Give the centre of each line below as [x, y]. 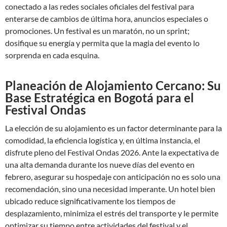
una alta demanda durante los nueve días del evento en [100, 164]
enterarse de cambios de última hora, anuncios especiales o [107, 18]
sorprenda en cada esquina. [52, 55]
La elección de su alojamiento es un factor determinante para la [113, 128]
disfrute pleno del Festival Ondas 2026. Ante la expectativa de [112, 152]
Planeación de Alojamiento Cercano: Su [113, 85]
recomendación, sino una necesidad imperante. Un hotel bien [110, 189]
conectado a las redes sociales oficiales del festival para [100, 6]
